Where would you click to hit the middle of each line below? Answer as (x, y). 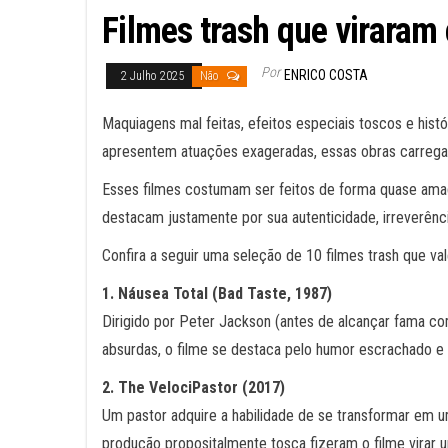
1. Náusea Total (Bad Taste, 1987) (217, 293)
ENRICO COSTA (326, 75)
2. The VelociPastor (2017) (193, 387)
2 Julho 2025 (154, 76)
